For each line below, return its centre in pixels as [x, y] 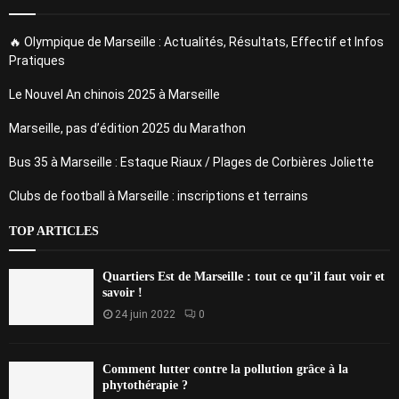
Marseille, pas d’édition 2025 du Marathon [127, 128]
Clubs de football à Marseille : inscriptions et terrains [159, 195]
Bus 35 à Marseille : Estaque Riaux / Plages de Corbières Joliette [191, 162]
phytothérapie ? [145, 386]
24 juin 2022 [145, 314]
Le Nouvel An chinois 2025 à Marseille [114, 94]
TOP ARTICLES [54, 231]
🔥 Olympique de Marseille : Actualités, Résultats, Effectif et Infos [196, 41]
